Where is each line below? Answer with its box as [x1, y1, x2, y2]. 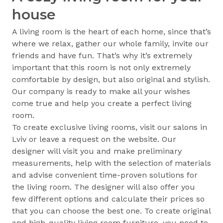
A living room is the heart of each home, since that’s [12, 27, 211, 37]
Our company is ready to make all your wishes [12, 87, 190, 97]
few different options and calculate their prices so [12, 194, 205, 204]
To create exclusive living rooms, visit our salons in [12, 122, 207, 132]
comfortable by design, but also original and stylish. [12, 75, 210, 85]
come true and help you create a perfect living [12, 99, 192, 109]
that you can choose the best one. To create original [12, 206, 211, 216]
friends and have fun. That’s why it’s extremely [12, 51, 192, 61]
